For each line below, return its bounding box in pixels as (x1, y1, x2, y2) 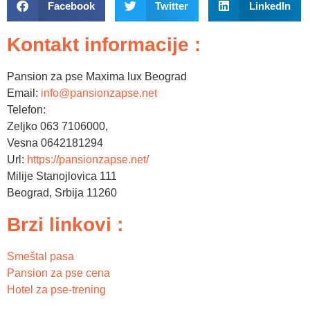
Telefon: (7, 104, 46, 116)
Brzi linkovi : (7, 214, 123, 236)
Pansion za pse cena (7, 267, 110, 280)
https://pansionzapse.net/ (27, 154, 149, 166)
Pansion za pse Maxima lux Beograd (7, 71, 187, 83)
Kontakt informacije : (7, 34, 201, 56)
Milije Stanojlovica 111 (7, 170, 117, 183)
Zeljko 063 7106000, (7, 120, 108, 133)
